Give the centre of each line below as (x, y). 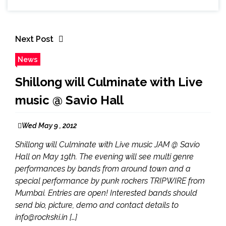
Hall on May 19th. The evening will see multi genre (104, 156)
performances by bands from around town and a (103, 168)
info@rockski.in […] (46, 217)
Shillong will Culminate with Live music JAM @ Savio (107, 144)
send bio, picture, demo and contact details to (97, 205)
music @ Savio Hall (69, 100)
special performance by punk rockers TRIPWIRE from (110, 181)
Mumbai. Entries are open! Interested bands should (106, 193)
